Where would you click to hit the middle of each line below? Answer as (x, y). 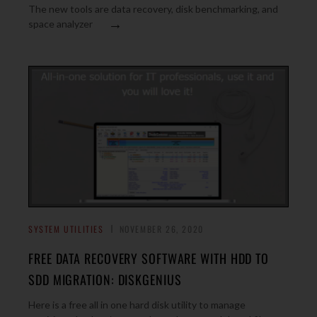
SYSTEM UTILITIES (66, 229)
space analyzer (60, 24)
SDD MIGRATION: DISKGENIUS (105, 279)
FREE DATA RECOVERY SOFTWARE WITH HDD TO (149, 258)
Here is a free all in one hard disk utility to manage (137, 305)
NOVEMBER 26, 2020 (161, 229)
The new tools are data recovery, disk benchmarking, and (153, 9)
